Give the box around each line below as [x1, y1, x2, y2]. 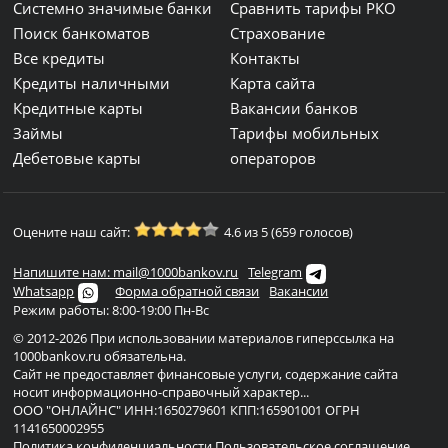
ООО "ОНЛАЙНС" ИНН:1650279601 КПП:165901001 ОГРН [13, 401, 361, 420]
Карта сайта [230, 73, 316, 94]
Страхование [230, 23, 326, 44]
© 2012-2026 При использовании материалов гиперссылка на [13, 329, 395, 348]
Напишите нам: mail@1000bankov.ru [13, 263, 239, 282]
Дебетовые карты [13, 148, 142, 169]
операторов [230, 148, 317, 169]
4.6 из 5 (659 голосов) [224, 223, 354, 242]
